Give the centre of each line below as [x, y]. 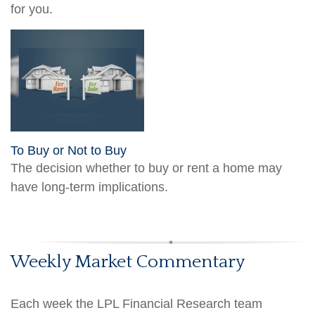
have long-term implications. [89, 187]
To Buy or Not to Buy [69, 150]
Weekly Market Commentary [128, 262]
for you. [32, 9]
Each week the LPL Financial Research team [136, 303]
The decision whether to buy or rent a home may [146, 168]
